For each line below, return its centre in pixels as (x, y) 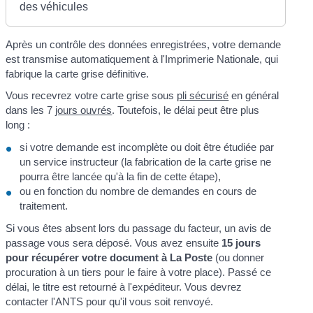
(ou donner (239, 257)
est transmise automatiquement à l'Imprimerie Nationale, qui (142, 59)
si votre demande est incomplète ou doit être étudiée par (147, 147)
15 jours (241, 242)
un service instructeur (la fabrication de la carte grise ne (146, 161)
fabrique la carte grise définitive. (78, 73)
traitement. (44, 205)
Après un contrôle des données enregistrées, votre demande (144, 44)
